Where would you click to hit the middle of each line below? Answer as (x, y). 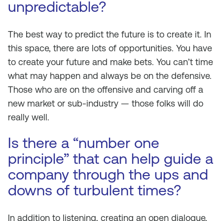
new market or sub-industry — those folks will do (106, 103)
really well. (29, 117)
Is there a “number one (84, 143)
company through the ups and (108, 174)
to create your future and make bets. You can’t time (110, 62)
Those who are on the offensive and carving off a (106, 90)
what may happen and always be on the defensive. (110, 76)
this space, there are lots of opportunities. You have (110, 48)
